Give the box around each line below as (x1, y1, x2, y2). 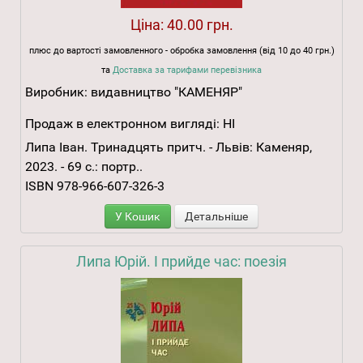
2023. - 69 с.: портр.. (25, 159, 143, 175)
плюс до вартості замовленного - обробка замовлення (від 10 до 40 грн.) (28, 45, 335, 57)
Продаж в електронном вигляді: (25, 116, 220, 132)
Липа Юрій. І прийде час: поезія (76, 253, 287, 271)
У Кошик (115, 210, 160, 224)
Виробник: (25, 84, 91, 100)
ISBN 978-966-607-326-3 (25, 178, 164, 194)
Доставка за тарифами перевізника (113, 65, 262, 76)
